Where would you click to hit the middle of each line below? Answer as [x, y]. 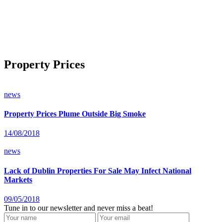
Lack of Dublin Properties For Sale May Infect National [98, 170]
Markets [18, 179]
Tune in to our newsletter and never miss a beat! [79, 208]
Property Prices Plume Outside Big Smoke [75, 114]
